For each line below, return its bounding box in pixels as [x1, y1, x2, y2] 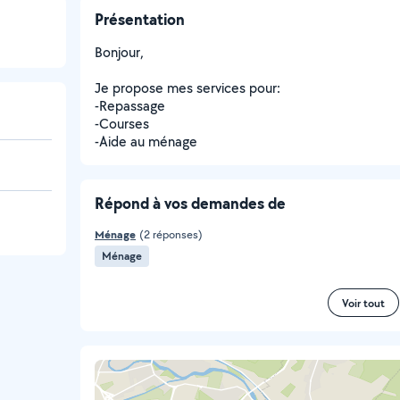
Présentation [95, 8, 185, 30]
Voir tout [342, 295, 385, 311]
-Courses [95, 114, 149, 133]
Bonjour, [95, 43, 144, 62]
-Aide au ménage [95, 132, 197, 151]
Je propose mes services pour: [95, 79, 280, 97]
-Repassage [95, 96, 165, 115]
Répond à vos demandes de [95, 192, 286, 214]
